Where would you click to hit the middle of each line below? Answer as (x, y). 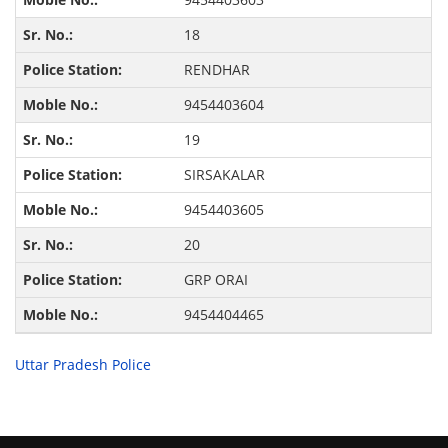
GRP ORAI (215, 280)
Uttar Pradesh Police (83, 365)
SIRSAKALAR (224, 175)
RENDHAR (216, 70)
